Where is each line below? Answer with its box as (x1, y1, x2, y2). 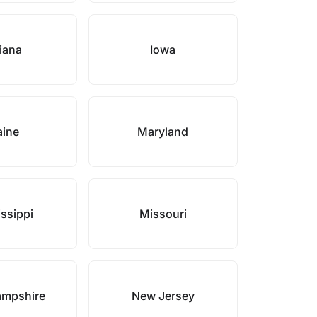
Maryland (137, 125, 189, 139)
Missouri (139, 207, 187, 221)
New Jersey (131, 289, 195, 303)
